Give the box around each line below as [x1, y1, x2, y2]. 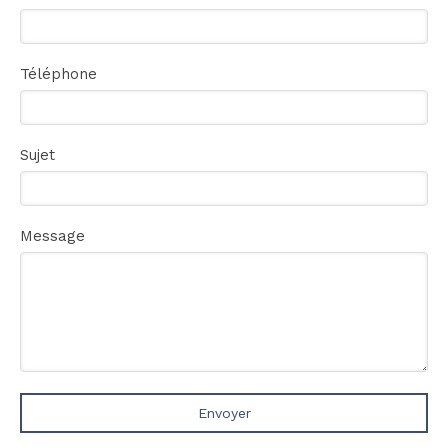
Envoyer [197, 405, 251, 421]
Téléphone [20, 65, 97, 83]
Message [20, 227, 85, 245]
